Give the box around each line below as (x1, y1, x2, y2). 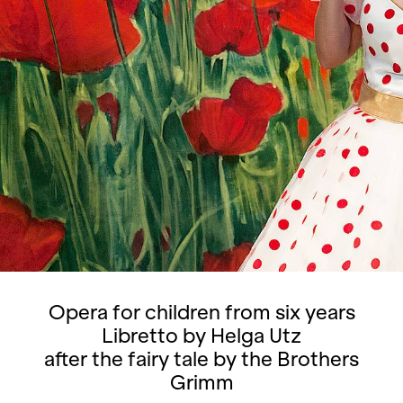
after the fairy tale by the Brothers (44, 347, 359, 371)
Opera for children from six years (48, 300, 355, 324)
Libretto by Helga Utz (102, 324, 301, 347)
